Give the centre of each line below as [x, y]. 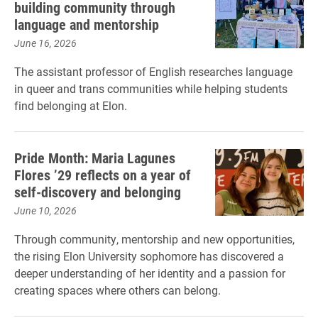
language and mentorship [87, 24]
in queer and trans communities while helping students [151, 88]
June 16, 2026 [45, 43]
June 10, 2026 [45, 210]
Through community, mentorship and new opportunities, [154, 239]
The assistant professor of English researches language [153, 71]
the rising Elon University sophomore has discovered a [149, 256]
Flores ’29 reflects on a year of [103, 175]
